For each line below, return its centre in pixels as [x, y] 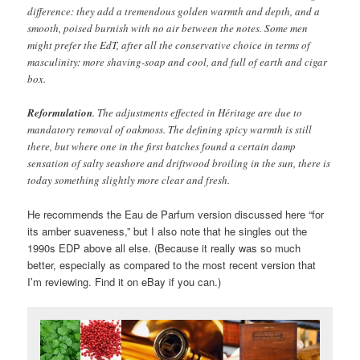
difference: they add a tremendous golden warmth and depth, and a [174, 12]
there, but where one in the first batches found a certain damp [162, 147]
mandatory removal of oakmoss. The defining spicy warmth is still [170, 130]
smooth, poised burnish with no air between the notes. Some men [168, 29]
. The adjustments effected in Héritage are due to [198, 113]
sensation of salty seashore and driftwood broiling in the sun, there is [179, 164]
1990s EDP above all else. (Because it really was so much [164, 248]
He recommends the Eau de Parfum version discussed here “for [176, 215]
